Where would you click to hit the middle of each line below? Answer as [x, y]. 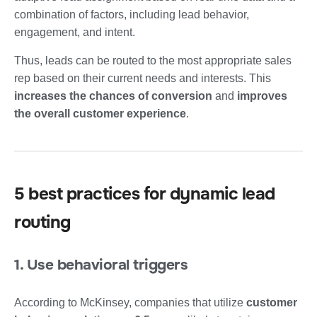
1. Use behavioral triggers [101, 264]
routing [42, 222]
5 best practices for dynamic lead [145, 194]
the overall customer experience [100, 113]
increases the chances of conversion [113, 96]
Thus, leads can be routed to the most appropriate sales [153, 60]
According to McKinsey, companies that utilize [130, 302]
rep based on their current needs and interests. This [143, 78]
